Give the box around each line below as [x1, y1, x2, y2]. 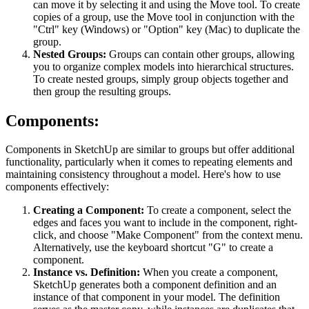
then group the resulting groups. [33, 85, 171, 97]
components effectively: [6, 181, 109, 193]
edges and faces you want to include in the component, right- [33, 217, 297, 229]
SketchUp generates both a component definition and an [33, 279, 277, 291]
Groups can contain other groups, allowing [106, 48, 295, 60]
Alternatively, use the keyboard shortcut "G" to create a [33, 241, 273, 254]
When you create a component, [140, 266, 278, 279]
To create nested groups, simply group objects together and [33, 72, 288, 85]
